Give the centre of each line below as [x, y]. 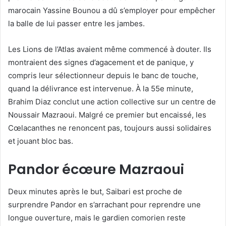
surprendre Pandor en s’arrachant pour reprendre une [104, 204]
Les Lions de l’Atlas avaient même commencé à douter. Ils [110, 49]
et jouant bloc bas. [41, 141]
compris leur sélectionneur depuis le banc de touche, [103, 76]
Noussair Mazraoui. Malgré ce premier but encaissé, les [107, 115]
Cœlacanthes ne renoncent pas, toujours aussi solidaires [110, 128]
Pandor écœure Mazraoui [96, 169]
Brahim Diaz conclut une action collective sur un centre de [112, 102]
